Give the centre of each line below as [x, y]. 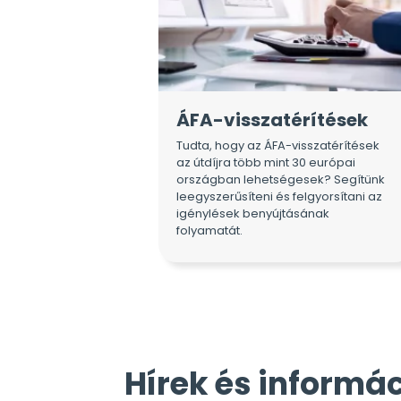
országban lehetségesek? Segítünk [281, 179]
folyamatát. [209, 230]
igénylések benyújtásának [253, 213]
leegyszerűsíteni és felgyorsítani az [279, 196]
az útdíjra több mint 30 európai [266, 162]
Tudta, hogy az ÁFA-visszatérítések [278, 145]
